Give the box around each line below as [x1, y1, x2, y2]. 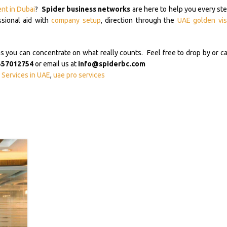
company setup [51, 16, 101, 25]
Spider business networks [41, 5, 131, 14]
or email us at [33, 60, 78, 68]
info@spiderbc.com [78, 60, 145, 68]
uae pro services [53, 71, 105, 80]
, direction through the [100, 16, 177, 25]
